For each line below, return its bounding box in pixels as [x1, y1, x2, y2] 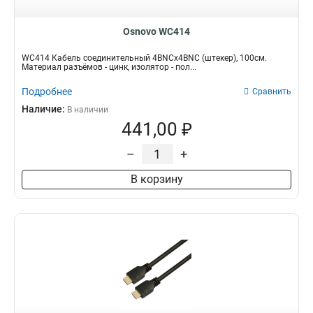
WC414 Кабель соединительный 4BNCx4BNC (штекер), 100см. [22, 53, 267, 63]
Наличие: [22, 103, 67, 115]
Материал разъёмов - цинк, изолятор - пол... [22, 62, 196, 72]
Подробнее [22, 86, 72, 97]
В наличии [67, 105, 108, 115]
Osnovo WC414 [123, 26, 190, 37]
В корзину [130, 173, 183, 186]
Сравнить [252, 87, 291, 96]
